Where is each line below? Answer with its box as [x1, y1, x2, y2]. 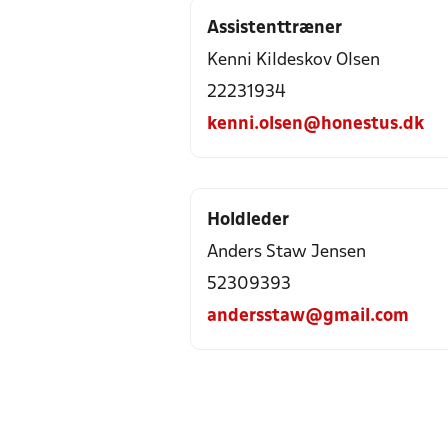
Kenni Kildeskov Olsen [207, 52, 380, 69]
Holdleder [207, 212, 289, 229]
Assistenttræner [207, 20, 342, 37]
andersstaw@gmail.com [207, 308, 409, 325]
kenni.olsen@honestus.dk [207, 116, 424, 133]
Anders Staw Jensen [207, 244, 366, 261]
